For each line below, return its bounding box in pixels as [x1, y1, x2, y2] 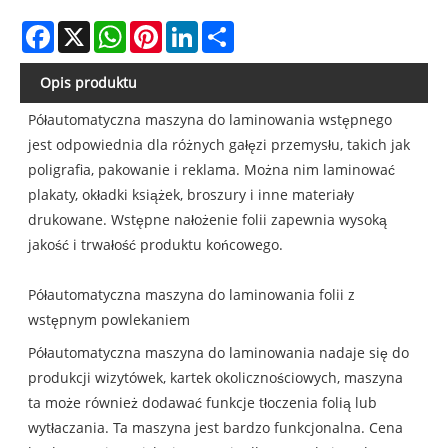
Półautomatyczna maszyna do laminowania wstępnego [28, 109, 393, 129]
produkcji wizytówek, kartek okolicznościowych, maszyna [28, 367, 404, 387]
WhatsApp [126, 18, 195, 38]
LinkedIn [198, 18, 255, 38]
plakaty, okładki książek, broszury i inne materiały [28, 184, 355, 204]
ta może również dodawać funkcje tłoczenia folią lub [28, 392, 378, 412]
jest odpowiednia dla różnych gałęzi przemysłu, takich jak [28, 134, 411, 154]
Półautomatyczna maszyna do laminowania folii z [28, 284, 356, 304]
